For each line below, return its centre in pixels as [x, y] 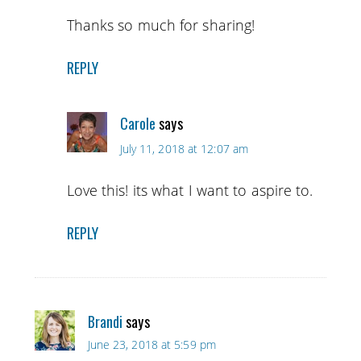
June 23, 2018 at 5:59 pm [151, 345]
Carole [138, 124]
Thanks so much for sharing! [161, 25]
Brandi [105, 322]
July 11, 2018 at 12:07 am [184, 149]
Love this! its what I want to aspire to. [190, 191]
